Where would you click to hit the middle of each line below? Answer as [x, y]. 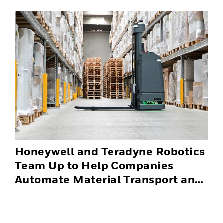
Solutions [42, 207]
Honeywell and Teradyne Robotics [110, 151]
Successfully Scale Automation [101, 193]
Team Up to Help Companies [94, 165]
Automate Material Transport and [109, 179]
